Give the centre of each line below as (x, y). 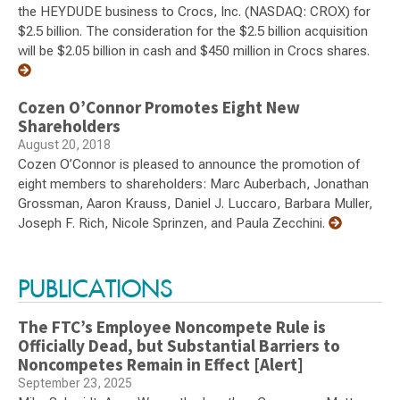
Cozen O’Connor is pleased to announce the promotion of (189, 165)
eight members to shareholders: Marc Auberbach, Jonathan (193, 184)
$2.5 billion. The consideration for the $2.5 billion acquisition (193, 32)
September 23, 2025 (75, 383)
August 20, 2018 (64, 145)
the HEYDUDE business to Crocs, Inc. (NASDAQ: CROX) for (194, 12)
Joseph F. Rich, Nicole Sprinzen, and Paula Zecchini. (173, 224)
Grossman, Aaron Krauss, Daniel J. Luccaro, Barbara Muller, (195, 204)
